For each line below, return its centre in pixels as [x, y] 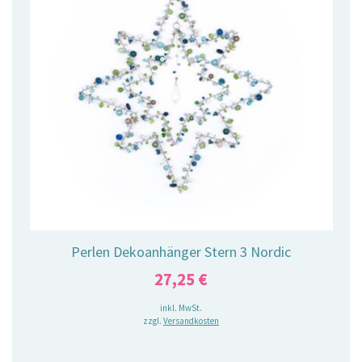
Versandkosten [191, 320]
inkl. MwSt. [181, 307]
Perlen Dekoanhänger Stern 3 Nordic [181, 252]
